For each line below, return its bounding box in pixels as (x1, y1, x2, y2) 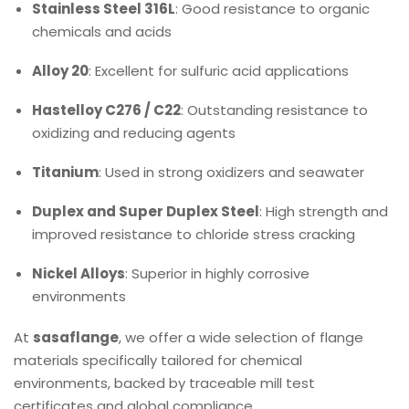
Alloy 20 (32, 61, 89, 80)
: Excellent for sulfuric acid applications (89, 61, 349, 80)
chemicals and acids (32, 22, 172, 41)
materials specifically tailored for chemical (14, 351, 302, 370)
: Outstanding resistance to (181, 100, 368, 120)
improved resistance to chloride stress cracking (32, 225, 355, 244)
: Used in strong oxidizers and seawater (99, 163, 364, 182)
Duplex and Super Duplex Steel (32, 202, 259, 221)
